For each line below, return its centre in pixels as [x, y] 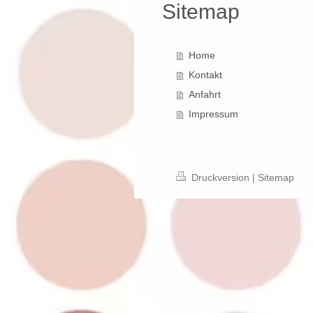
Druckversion [220, 178]
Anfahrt [204, 95]
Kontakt [205, 75]
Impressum [213, 114]
